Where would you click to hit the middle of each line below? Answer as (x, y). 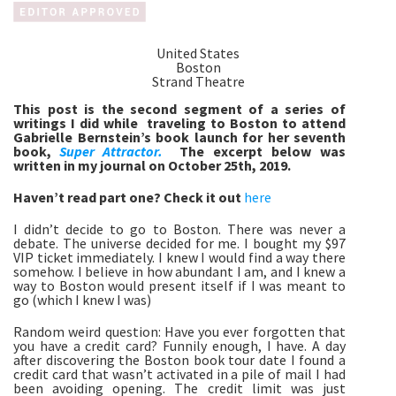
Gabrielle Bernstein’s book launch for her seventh (179, 137)
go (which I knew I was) (82, 300)
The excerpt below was (263, 152)
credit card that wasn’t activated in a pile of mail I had (179, 374)
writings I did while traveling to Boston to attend (179, 123)
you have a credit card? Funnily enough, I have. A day (179, 346)
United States (198, 53)
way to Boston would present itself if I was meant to (179, 286)
